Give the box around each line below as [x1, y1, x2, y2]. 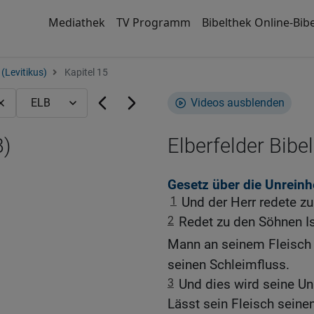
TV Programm [116, 15, 191, 30]
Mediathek [48, 15, 105, 30]
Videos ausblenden [191, 96, 285, 109]
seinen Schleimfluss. [168, 256, 289, 273]
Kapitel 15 [62, 67, 108, 78]
